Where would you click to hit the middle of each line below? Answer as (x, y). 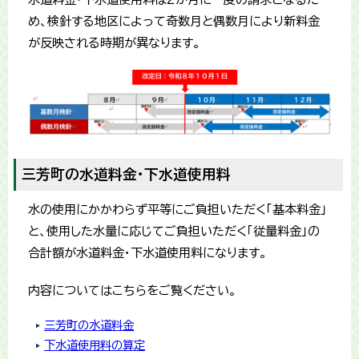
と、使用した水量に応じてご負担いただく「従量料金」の (174, 232)
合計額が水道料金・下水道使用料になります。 (147, 253)
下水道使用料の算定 (95, 345)
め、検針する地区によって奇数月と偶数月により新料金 (174, 22)
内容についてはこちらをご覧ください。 (132, 291)
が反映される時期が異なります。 (114, 43)
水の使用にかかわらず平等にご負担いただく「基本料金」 (177, 210)
